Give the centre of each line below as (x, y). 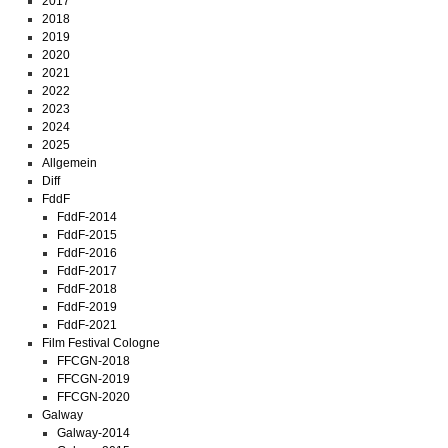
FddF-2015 (87, 235)
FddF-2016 (87, 253)
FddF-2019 (87, 307)
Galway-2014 (94, 433)
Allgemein (69, 163)
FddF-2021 (87, 325)
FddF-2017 (87, 271)
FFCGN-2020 (94, 397)
